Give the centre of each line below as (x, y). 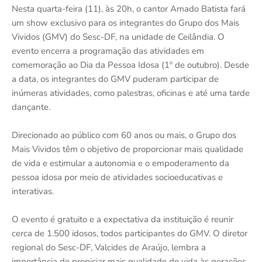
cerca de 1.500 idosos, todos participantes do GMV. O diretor (130, 233)
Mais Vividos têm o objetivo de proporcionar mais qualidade (127, 149)
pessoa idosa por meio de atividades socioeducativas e (117, 177)
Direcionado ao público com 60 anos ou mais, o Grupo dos (124, 135)
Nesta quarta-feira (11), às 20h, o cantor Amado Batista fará (129, 8)
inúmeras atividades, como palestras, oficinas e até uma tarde (131, 93)
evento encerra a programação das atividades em (108, 51)
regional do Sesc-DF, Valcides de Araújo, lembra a (109, 247)
